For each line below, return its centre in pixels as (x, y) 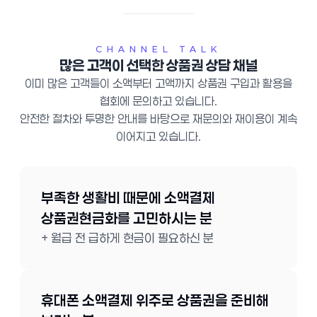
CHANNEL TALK (158, 49)
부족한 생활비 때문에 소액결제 (128, 198)
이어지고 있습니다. (158, 137)
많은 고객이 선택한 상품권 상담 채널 (158, 65)
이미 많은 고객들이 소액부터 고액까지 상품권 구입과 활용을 (158, 83)
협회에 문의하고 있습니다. (158, 101)
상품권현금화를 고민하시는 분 (127, 218)
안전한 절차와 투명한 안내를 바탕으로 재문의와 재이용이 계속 (158, 119)
